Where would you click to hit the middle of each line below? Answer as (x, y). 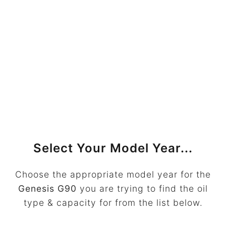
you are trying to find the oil (142, 188)
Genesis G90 (47, 188)
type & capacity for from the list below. (113, 203)
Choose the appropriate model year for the (113, 174)
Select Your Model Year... (113, 148)
